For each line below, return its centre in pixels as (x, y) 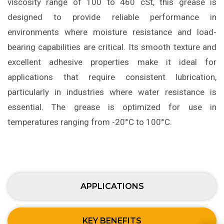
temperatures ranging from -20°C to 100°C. (90, 122)
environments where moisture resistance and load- (112, 32)
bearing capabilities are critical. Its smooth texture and (112, 47)
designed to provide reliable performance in (112, 17)
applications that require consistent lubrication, (112, 77)
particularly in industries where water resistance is (112, 92)
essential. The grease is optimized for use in (112, 107)
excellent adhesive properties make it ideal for (112, 62)
